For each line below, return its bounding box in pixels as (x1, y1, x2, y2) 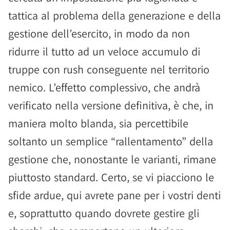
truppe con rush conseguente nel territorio (8, 62, 209, 76)
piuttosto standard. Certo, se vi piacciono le (8, 170, 214, 184)
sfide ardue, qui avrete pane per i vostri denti (8, 188, 221, 202)
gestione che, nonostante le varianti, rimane (8, 152, 216, 166)
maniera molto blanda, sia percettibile (8, 116, 188, 130)
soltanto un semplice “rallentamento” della (8, 134, 213, 148)
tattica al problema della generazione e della (8, 8, 221, 23)
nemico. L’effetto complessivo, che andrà (8, 80, 200, 94)
